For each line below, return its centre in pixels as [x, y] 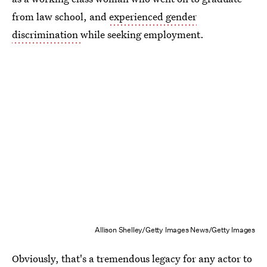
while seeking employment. [142, 34]
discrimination [46, 34]
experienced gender [153, 16]
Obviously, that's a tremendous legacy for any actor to [132, 258]
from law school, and [60, 16]
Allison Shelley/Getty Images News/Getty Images [175, 230]
